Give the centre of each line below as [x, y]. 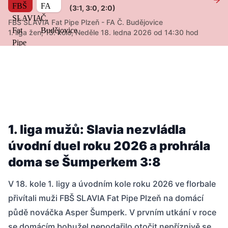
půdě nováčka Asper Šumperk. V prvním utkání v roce [112, 212]
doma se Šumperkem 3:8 [84, 162]
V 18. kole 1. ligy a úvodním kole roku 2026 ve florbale [112, 184]
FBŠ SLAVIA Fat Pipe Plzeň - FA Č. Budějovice [85, 22]
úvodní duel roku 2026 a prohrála [109, 146]
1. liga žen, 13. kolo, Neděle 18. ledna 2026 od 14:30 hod [103, 32]
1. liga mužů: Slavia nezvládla [97, 130]
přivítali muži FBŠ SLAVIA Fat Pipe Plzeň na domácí [106, 198]
